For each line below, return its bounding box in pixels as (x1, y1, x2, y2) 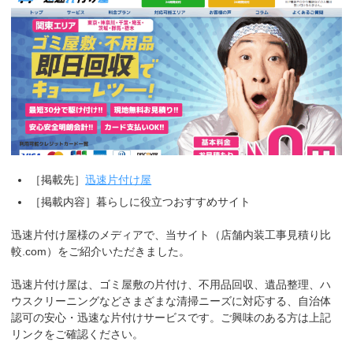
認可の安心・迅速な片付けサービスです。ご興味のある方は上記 (11, 310, 332, 324)
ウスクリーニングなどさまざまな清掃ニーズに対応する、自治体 (11, 294, 332, 307)
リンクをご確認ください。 (11, 327, 144, 340)
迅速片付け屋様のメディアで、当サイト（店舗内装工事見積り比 (11, 228, 332, 241)
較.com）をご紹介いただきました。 (11, 244, 191, 258)
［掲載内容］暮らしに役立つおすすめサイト (30, 195, 251, 208)
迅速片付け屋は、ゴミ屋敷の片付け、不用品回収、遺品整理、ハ (11, 277, 332, 291)
